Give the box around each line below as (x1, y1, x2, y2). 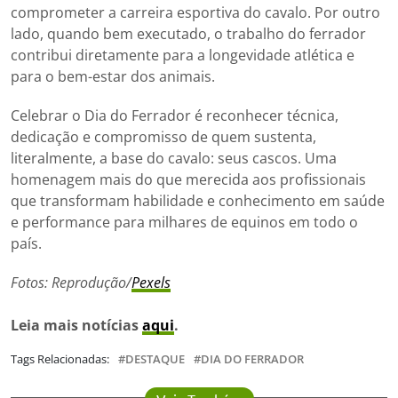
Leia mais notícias (11, 314, 142, 335)
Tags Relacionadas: (11, 350, 109, 367)
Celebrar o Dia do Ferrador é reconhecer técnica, (11, 105, 338, 125)
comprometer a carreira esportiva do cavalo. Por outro (11, 2, 380, 22)
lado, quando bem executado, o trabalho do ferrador (11, 23, 366, 44)
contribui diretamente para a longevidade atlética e (11, 44, 354, 65)
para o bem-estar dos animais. (11, 66, 215, 86)
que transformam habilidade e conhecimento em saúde (11, 190, 385, 211)
